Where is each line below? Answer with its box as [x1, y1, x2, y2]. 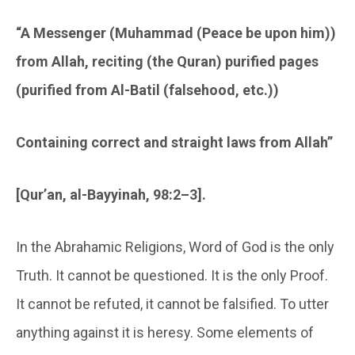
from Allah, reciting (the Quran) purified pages [16, 52, 319, 70]
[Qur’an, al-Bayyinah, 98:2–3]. [16, 185, 206, 203]
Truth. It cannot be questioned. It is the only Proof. [16, 266, 328, 284]
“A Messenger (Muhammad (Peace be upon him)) [16, 24, 336, 41]
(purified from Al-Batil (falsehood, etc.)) [16, 81, 279, 98]
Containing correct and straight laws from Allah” [16, 133, 333, 151]
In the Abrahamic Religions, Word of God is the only [16, 238, 334, 255]
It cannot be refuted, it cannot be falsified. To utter [16, 295, 329, 312]
